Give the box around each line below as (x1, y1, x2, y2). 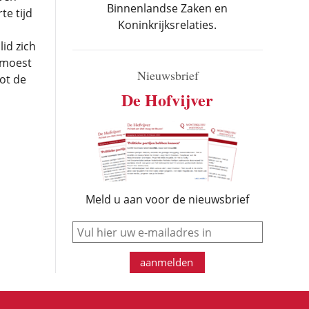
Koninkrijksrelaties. (118, 17, 217, 32)
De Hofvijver (121, 88, 214, 112)
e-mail (167, 220, 197, 233)
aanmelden (140, 255, 194, 269)
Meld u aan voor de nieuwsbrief (86, 192, 250, 207)
